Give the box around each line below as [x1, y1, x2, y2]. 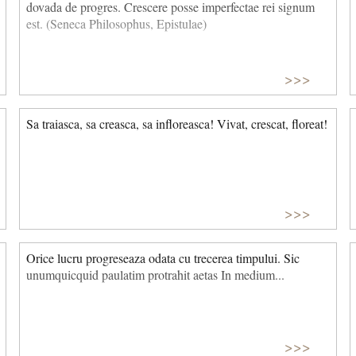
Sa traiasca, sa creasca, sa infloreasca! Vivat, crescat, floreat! [26, 115, 327, 133]
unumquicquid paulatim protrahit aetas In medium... [26, 265, 284, 283]
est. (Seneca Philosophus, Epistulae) [26, 14, 207, 32]
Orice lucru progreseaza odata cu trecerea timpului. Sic [26, 249, 300, 266]
